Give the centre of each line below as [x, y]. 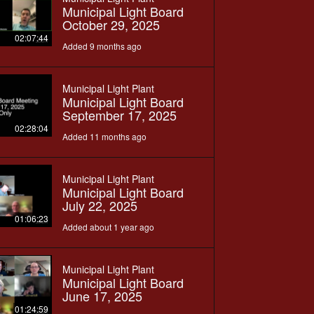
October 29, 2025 [111, 24]
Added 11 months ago [104, 136]
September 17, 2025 [119, 115]
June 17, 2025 [102, 295]
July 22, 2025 [100, 205]
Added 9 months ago [102, 46]
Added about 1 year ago [108, 226]
